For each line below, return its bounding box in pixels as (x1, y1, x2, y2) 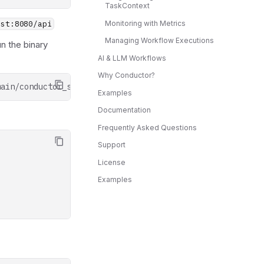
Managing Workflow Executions (105, 36, 214, 45)
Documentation (98, 105, 151, 114)
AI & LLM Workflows (98, 53, 166, 62)
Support (98, 140, 126, 149)
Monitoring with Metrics (105, 18, 186, 28)
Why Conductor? (98, 71, 155, 80)
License (98, 157, 126, 167)
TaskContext (105, 1, 150, 10)
